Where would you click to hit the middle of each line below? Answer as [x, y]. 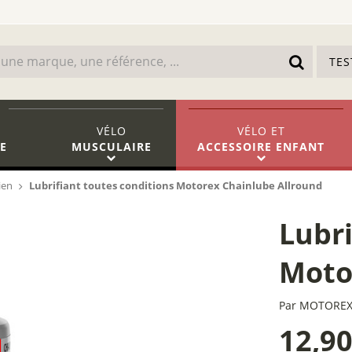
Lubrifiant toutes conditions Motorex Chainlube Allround [176, 185]
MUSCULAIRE [111, 147]
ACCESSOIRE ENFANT [261, 147]
